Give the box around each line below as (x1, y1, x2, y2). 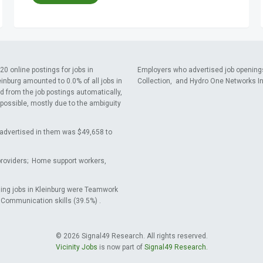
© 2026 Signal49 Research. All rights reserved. (55, 232, 208, 240)
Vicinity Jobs (55, 243, 97, 251)
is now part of (97, 243, 144, 251)
